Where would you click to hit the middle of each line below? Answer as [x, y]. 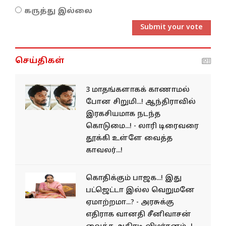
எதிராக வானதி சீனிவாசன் [138, 214]
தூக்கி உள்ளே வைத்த [129, 138]
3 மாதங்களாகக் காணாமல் [138, 90]
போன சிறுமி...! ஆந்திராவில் [141, 102]
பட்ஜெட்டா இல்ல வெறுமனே [140, 190]
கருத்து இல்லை [58, 11]
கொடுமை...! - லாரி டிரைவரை [142, 126]
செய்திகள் [40, 61]
